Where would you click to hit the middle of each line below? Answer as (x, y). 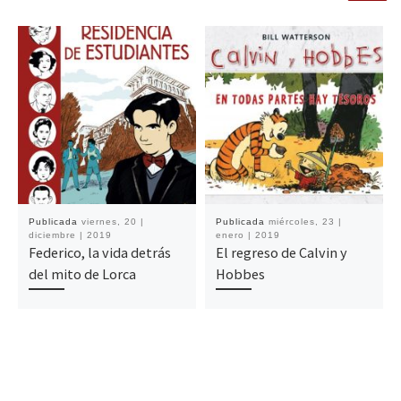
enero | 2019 (247, 235)
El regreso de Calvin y (281, 253)
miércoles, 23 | (305, 222)
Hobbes (240, 274)
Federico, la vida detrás (99, 253)
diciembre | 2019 (70, 235)
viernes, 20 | (112, 222)
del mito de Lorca (82, 274)
